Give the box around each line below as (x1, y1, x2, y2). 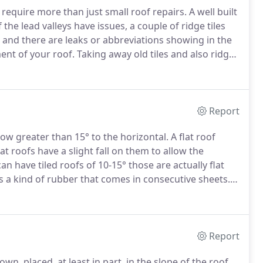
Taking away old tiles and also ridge (75, 48, 234, 60)
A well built (187, 5, 237, 18)
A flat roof (168, 130, 215, 143)
